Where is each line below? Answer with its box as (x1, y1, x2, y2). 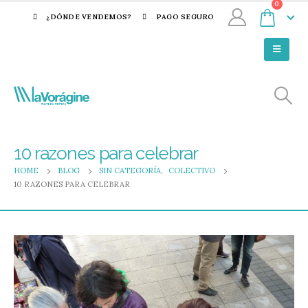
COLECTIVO (168, 166, 215, 175)
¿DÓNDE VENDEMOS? (46, 12, 132, 21)
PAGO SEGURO (155, 12, 214, 21)
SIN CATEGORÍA (99, 166, 161, 175)
